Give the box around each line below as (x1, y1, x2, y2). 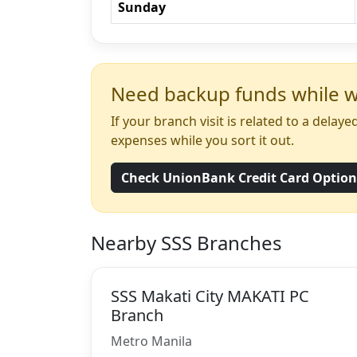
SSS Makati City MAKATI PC (111, 284, 309, 307)
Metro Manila (111, 331, 192, 350)
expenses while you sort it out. (111, 131, 294, 149)
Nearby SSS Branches (91, 229, 282, 256)
